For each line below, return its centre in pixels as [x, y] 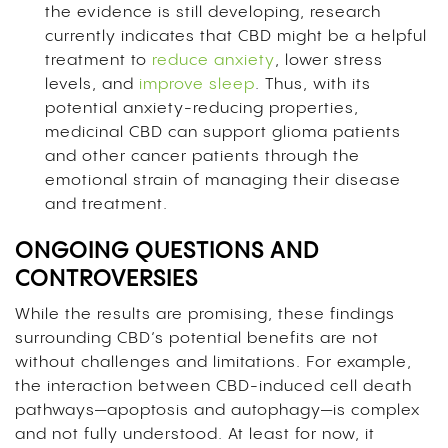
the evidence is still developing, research [213, 12]
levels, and [92, 84]
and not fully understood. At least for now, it [195, 434]
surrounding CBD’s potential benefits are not [197, 338]
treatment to [98, 60]
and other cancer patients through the [202, 156]
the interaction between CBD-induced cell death [213, 386]
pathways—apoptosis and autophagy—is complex [217, 410]
